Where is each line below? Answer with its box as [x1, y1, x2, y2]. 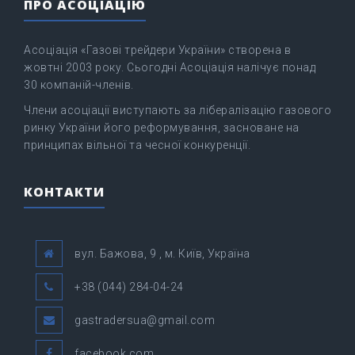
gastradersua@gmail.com [74, 314, 215, 326]
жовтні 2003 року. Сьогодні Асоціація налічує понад [24, 61, 315, 74]
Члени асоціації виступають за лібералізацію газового [24, 104, 331, 116]
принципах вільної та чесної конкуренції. [24, 139, 250, 151]
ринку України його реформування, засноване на [24, 121, 300, 134]
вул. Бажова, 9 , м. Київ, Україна [74, 247, 250, 260]
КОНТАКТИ [24, 183, 105, 200]
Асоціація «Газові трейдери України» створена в [24, 44, 291, 56]
